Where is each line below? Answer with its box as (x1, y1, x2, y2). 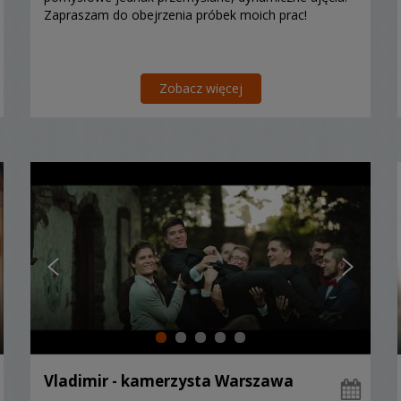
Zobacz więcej (158, 79, 243, 97)
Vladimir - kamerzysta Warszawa (44, 370, 294, 391)
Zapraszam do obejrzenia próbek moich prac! (44, 5, 307, 23)
